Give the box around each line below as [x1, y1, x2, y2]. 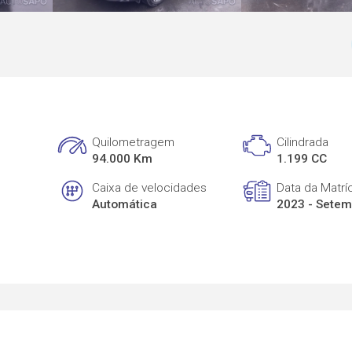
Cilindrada [277, 135, 329, 150]
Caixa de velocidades [92, 180, 207, 195]
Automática [92, 196, 158, 211]
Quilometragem [92, 135, 175, 150]
